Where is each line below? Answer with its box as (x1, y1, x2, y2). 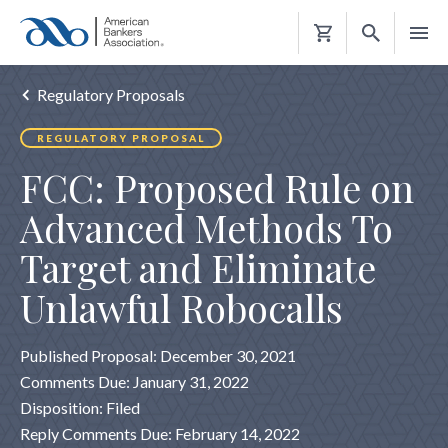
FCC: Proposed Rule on (20, 162, 414, 213)
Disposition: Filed (20, 398, 140, 417)
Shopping (313, 51, 377, 71)
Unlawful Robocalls (20, 282, 343, 333)
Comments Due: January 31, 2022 (20, 372, 249, 391)
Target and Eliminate (20, 242, 376, 293)
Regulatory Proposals (37, 85, 185, 104)
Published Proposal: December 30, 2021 (20, 346, 296, 365)
